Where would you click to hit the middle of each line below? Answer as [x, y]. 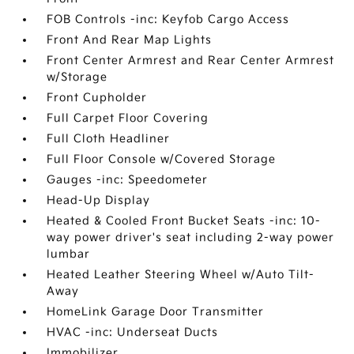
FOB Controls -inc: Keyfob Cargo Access [168, 20]
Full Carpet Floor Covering [128, 119]
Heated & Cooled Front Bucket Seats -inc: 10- [184, 221]
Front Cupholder [97, 98]
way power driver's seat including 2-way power [191, 238]
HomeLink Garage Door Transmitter [156, 312]
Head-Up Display [99, 201]
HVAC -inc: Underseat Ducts [133, 333]
